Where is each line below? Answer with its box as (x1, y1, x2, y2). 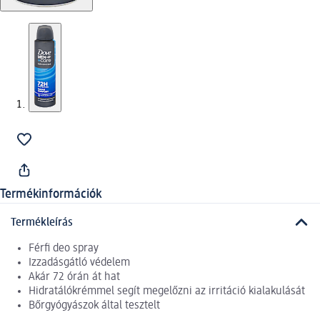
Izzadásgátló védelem (29, 256, 130, 269)
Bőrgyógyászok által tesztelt (29, 299, 160, 311)
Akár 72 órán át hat (29, 271, 120, 283)
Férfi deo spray (29, 242, 99, 254)
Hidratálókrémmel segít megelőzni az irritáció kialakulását (29, 285, 305, 297)
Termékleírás (11, 216, 73, 229)
